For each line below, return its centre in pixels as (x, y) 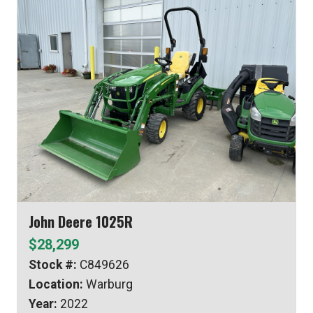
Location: (56, 285)
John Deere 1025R (81, 222)
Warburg (108, 285)
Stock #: (53, 265)
